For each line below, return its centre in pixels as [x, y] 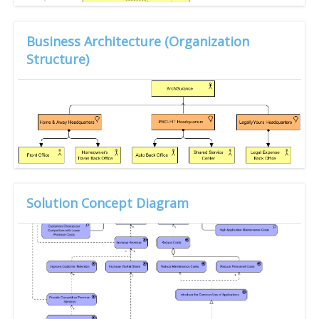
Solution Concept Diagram [108, 203]
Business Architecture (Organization [138, 42]
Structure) [58, 59]
